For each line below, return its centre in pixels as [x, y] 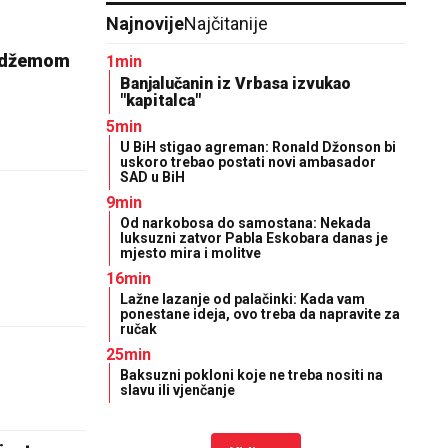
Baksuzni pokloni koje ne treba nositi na [251, 375]
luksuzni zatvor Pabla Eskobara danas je [254, 238]
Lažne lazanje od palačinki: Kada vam [242, 299]
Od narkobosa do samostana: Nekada [245, 223]
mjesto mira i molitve [190, 253]
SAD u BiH [152, 177]
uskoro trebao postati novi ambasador [248, 162]
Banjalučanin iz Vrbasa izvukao [235, 83]
